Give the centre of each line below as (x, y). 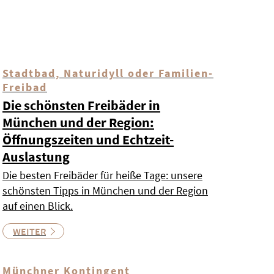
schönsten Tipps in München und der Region (105, 191)
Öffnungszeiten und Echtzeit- (88, 140)
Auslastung (36, 157)
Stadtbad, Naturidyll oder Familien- (108, 73)
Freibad (25, 87)
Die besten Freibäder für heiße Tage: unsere (102, 176)
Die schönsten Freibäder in (81, 106)
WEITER (29, 231)
